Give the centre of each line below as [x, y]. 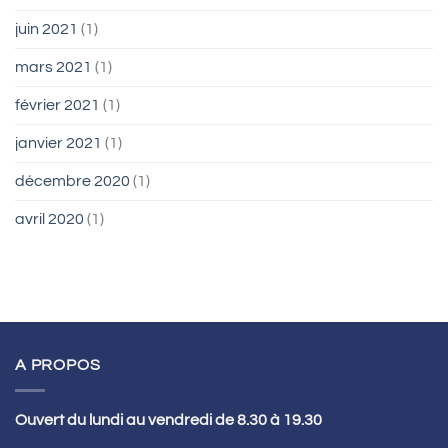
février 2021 [57, 105]
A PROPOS [58, 365]
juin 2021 [46, 29]
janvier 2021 [58, 143]
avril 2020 [49, 219]
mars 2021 [53, 67]
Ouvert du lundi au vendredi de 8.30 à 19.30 [168, 420]
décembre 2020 [72, 181]
